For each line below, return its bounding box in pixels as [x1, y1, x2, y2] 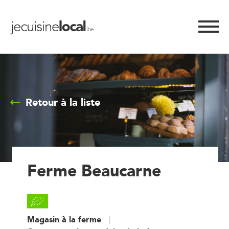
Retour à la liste [26, 94, 100, 111]
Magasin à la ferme [27, 212, 101, 226]
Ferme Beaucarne [27, 156, 161, 184]
